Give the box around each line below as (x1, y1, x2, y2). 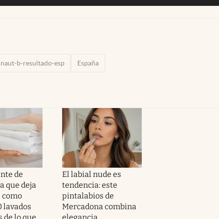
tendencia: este (62, 180, 118, 190)
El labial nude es (62, 169, 122, 179)
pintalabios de (62, 191, 114, 200)
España (77, 59, 99, 67)
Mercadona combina (62, 201, 137, 211)
